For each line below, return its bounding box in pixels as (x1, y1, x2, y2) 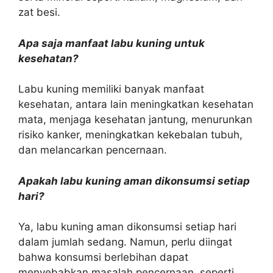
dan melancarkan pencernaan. (18, 144, 167, 156)
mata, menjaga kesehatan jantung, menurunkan (18, 113, 252, 126)
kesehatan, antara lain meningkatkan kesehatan (18, 98, 253, 110)
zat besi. (18, 6, 60, 18)
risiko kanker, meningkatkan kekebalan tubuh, (18, 129, 243, 141)
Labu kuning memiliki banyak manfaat (18, 83, 204, 95)
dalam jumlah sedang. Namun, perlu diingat (18, 236, 232, 248)
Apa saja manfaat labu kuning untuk (18, 37, 205, 49)
